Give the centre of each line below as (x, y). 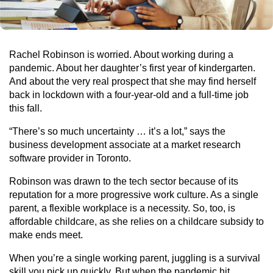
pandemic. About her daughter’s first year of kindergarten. (132, 68)
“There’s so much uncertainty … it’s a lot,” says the (117, 131)
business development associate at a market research (125, 145)
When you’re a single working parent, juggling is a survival (135, 258)
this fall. (26, 108)
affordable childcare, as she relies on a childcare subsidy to (136, 222)
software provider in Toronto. (70, 158)
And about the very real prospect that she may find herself (133, 81)
